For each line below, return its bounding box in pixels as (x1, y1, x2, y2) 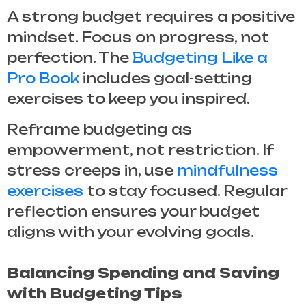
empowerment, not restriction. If (7, 141, 273, 159)
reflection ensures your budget (7, 203, 260, 221)
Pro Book (7, 70, 79, 87)
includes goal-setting (79, 70, 252, 87)
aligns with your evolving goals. (7, 223, 254, 241)
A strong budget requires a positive (7, 8, 295, 26)
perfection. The (7, 49, 133, 67)
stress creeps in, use (7, 162, 177, 180)
